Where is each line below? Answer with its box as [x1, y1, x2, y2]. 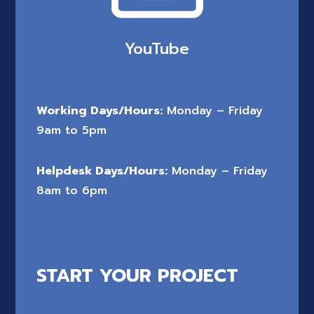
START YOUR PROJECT [36, 261, 239, 289]
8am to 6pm [36, 182, 108, 199]
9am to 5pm [36, 121, 107, 139]
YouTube [125, 36, 189, 60]
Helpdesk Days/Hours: [36, 162, 168, 179]
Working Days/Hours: [36, 102, 163, 119]
